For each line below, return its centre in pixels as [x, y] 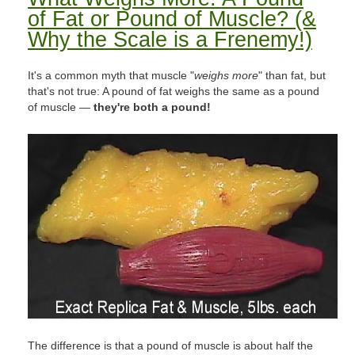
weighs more [226, 75]
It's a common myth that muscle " [111, 75]
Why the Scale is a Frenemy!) [170, 40]
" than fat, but [292, 75]
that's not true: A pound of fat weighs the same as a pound [174, 91]
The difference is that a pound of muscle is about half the [170, 345]
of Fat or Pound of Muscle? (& [172, 19]
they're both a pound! [152, 107]
